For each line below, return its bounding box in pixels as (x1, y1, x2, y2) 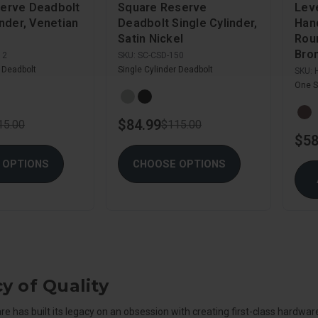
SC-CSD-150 (138, 50, 184, 60)
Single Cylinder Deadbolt (118, 64, 213, 75)
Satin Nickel (118, 31, 183, 45)
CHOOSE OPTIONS (133, 158, 226, 171)
